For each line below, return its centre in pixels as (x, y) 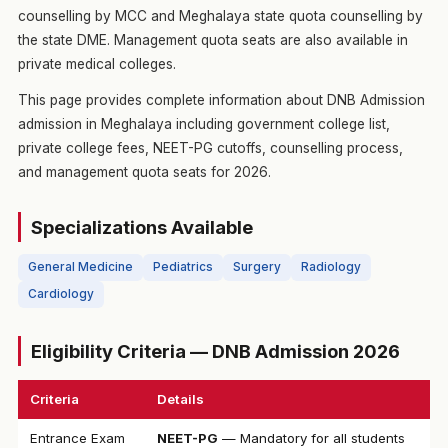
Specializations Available (141, 227)
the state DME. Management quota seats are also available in (212, 40)
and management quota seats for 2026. (144, 172)
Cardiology (60, 294)
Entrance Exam (77, 438)
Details (180, 399)
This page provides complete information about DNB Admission (221, 100)
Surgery (256, 267)
